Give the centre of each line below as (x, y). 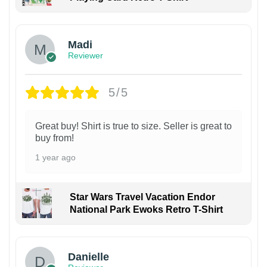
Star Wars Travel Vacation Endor (142, 197)
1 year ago (55, 157)
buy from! (55, 138)
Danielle (89, 257)
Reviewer (86, 56)
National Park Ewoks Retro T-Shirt (146, 209)
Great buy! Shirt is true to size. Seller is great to (133, 126)
